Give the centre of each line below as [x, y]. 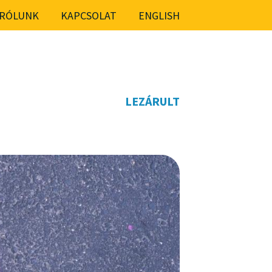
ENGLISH [159, 15]
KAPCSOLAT [89, 15]
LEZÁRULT [152, 101]
